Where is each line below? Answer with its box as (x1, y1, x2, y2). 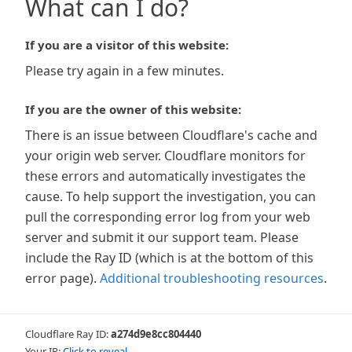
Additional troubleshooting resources (100, 269, 324, 287)
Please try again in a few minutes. (25, 62, 224, 79)
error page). (25, 269, 97, 287)
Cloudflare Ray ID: (25, 327, 111, 341)
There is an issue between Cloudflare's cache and (25, 126, 317, 144)
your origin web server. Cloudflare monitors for (25, 147, 306, 164)
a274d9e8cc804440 (111, 327, 201, 341)
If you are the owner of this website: (25, 101, 241, 117)
